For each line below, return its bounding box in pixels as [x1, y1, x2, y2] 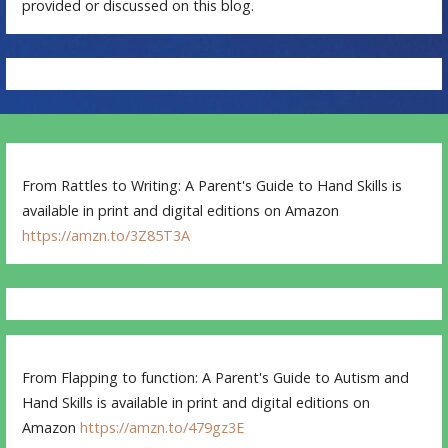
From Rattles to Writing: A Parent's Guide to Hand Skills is [22, 176, 403, 196]
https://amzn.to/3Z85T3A [22, 226, 191, 246]
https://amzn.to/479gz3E [80, 418, 245, 438]
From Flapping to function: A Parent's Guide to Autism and [22, 368, 410, 388]
